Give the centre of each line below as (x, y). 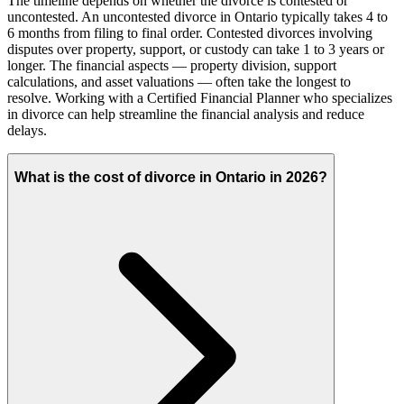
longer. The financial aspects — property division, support (172, 65)
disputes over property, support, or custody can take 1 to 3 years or (196, 49)
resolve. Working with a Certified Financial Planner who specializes (200, 97)
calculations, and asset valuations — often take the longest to (179, 81)
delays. (27, 130)
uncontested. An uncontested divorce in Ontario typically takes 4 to (197, 16)
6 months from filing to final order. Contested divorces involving (190, 32)
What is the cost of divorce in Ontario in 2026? (171, 178)
